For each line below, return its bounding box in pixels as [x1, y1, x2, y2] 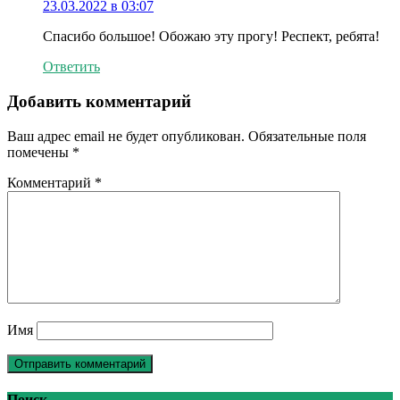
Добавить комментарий [7, 92, 191, 112]
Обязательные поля [248, 128, 366, 144]
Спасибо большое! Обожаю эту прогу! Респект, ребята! [43, 29, 379, 45]
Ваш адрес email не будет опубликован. [7, 128, 245, 144]
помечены [7, 144, 72, 160]
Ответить [43, 59, 100, 75]
